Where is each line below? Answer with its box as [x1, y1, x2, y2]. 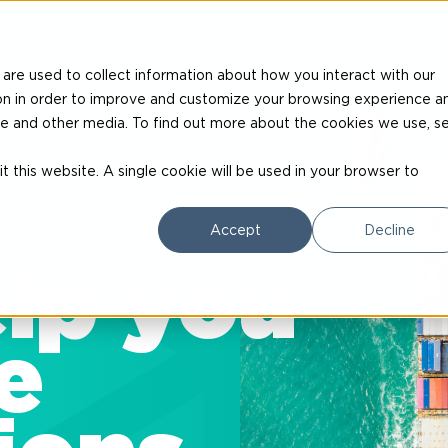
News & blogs [275, 44, 394, 60]
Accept [209, 221, 261, 238]
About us [193, 44, 275, 60]
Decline [363, 221, 415, 238]
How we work [77, 44, 193, 60]
